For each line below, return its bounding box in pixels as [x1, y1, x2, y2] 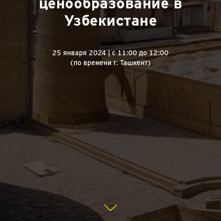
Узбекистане [64, 11, 157, 29]
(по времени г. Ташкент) [70, 59, 151, 67]
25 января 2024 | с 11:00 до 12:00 [52, 49, 169, 57]
